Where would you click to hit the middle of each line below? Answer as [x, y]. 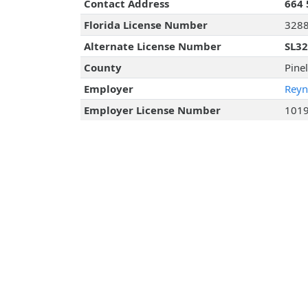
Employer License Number [152, 110]
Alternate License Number [152, 46]
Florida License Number [145, 25]
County [102, 68]
